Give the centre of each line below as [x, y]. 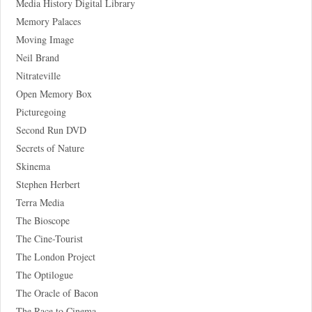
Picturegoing [41, 111]
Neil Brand [37, 57]
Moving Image [45, 39]
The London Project [55, 256]
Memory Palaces [48, 21]
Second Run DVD [51, 130]
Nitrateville [38, 75]
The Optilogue [44, 274]
